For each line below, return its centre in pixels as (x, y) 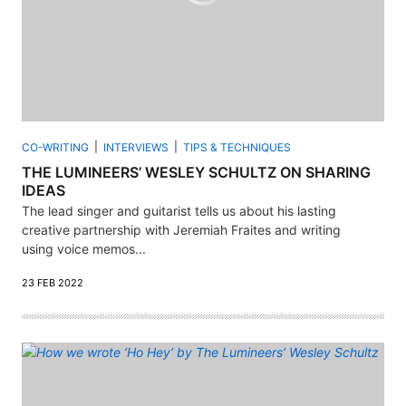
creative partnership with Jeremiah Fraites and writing (181, 230)
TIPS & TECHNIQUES (237, 148)
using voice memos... (84, 249)
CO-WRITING (55, 148)
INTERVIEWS (136, 148)
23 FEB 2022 (53, 283)
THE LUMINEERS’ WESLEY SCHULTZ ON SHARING (196, 173)
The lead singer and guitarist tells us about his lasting (179, 211)
